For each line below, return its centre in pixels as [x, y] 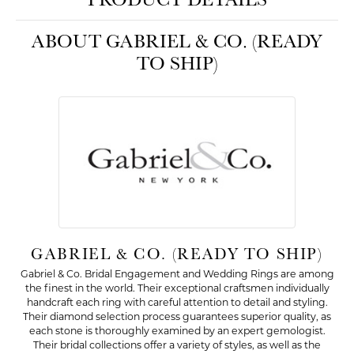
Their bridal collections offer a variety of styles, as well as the [177, 345]
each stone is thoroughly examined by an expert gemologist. [177, 331]
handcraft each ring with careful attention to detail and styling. [177, 302]
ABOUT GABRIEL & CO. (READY [177, 41]
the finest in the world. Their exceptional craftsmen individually [177, 288]
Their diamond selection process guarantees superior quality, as [177, 316]
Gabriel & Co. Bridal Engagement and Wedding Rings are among [177, 274]
